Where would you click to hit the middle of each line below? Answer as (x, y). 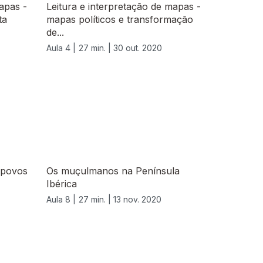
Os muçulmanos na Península (113, 171)
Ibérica (62, 184)
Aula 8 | (61, 200)
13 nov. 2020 (137, 200)
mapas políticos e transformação (120, 20)
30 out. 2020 (138, 48)
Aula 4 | (61, 48)
